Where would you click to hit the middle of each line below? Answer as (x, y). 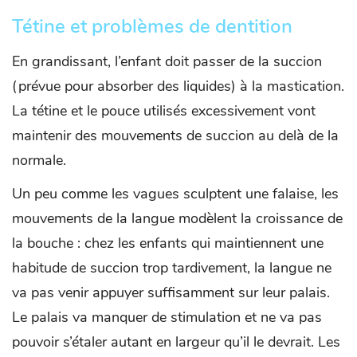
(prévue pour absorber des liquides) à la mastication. (178, 86)
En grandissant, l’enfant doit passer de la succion (167, 62)
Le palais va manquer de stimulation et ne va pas (167, 318)
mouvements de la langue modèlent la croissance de (177, 219)
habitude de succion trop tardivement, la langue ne (172, 268)
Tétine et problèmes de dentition (152, 27)
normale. (39, 161)
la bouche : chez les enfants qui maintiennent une (168, 243)
